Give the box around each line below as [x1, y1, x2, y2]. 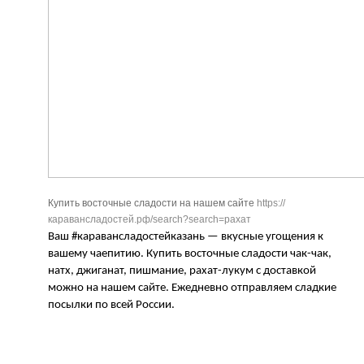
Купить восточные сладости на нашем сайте [48, 197, 257, 209]
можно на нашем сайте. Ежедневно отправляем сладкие [48, 281, 336, 294]
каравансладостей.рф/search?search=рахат [48, 213, 251, 225]
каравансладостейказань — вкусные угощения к [77, 230, 323, 243]
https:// [257, 197, 285, 209]
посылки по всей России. [48, 298, 175, 311]
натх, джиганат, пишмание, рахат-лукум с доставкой [48, 264, 316, 277]
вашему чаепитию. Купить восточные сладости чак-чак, [48, 247, 331, 260]
